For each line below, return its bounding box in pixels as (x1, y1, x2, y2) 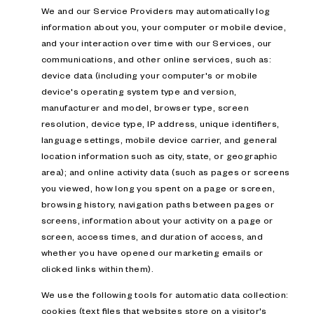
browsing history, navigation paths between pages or (41, 198, 275, 210)
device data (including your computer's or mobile (41, 69, 258, 81)
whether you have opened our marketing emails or (41, 247, 264, 259)
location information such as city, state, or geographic (41, 150, 278, 162)
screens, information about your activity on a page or (41, 214, 273, 226)
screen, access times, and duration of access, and (41, 231, 264, 243)
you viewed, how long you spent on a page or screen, (41, 182, 275, 194)
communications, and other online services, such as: (41, 53, 272, 65)
